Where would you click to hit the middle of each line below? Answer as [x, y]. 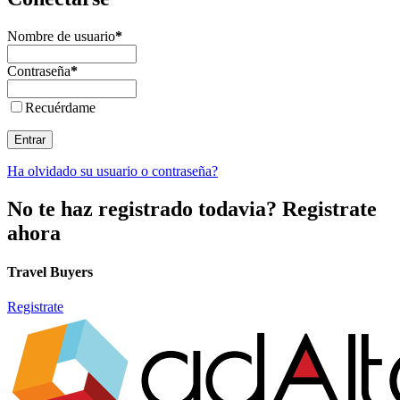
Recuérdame [60, 107]
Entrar [30, 139]
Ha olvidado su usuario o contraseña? [112, 171]
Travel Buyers [50, 271]
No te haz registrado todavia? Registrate [192, 208]
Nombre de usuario [61, 36]
